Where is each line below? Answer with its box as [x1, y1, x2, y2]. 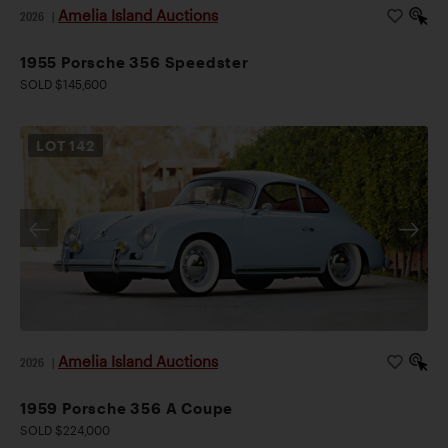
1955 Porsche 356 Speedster [20, 52, 249, 71]
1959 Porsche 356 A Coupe [20, 399, 234, 418]
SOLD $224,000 [20, 423, 110, 438]
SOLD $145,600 [20, 76, 107, 91]
